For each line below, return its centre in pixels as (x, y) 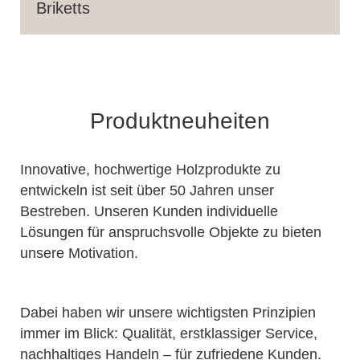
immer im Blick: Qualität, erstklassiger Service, (169, 333)
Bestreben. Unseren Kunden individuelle (149, 211)
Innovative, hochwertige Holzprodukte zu (150, 169)
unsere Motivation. (79, 253)
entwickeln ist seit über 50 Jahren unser (147, 190)
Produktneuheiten (180, 121)
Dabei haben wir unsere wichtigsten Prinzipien (168, 312)
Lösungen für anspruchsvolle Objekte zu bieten (171, 232)
